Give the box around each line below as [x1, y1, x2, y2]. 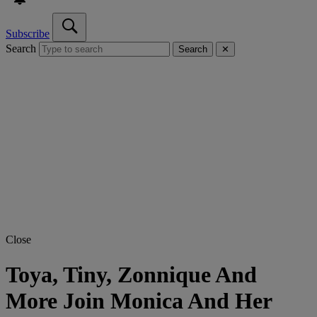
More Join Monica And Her [6, 287, 272, 313]
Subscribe [6, 28, 50, 40]
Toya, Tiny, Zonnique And [6, 261, 257, 287]
